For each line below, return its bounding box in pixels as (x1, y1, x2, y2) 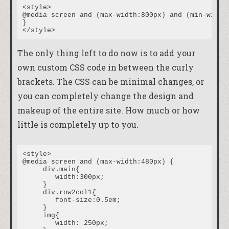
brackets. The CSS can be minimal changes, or (17, 76, 204, 87)
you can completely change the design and (17, 90, 194, 102)
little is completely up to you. (17, 119, 139, 130)
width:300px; (22, 173, 55, 181)
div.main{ (22, 165, 80, 173)
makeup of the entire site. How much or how (17, 105, 200, 116)
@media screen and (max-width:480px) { (22, 157, 174, 166)
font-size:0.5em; (22, 196, 55, 204)
